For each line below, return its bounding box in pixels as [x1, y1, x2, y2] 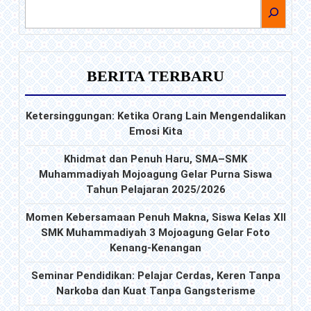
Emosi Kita [128, 125, 183, 138]
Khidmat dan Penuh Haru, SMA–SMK [64, 153, 247, 166]
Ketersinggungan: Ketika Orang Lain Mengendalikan [25, 110, 286, 123]
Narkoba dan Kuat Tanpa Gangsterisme [56, 285, 255, 298]
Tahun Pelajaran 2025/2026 [85, 183, 226, 196]
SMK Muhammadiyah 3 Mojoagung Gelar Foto [41, 226, 270, 239]
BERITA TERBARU [87, 67, 224, 85]
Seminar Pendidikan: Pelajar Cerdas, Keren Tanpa [31, 269, 280, 283]
